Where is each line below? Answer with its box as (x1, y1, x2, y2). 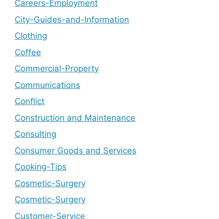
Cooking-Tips (15, 162, 66, 172)
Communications (15, 80, 80, 90)
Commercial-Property (15, 64, 99, 73)
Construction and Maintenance (15, 112, 135, 123)
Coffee (15, 47, 41, 57)
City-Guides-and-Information (15, 14, 129, 24)
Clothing (15, 31, 47, 41)
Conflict (15, 96, 44, 106)
